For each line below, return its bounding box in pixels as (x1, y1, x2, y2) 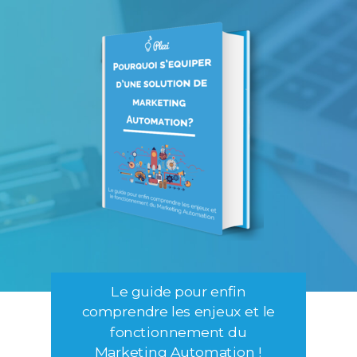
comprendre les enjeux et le (81, 303, 276, 320)
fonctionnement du (110, 324, 247, 341)
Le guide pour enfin (111, 283, 246, 300)
